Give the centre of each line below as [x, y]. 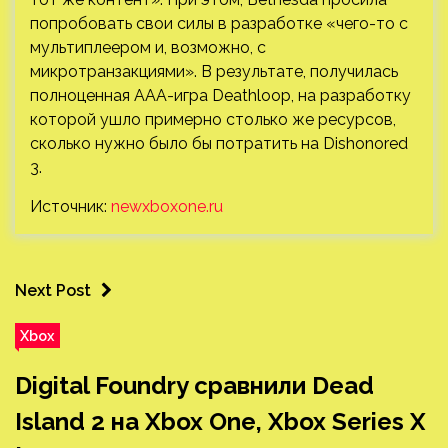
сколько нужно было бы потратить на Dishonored [219, 143]
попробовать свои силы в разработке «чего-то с [219, 23]
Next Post [53, 290]
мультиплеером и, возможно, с [148, 47]
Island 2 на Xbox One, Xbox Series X [220, 421]
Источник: [70, 206]
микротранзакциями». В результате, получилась [214, 71]
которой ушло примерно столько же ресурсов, [213, 119]
